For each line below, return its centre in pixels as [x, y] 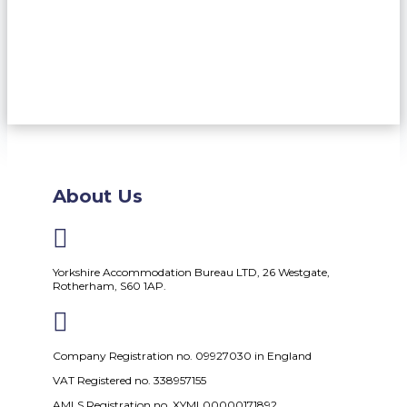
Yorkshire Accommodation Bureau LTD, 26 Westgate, [191, 272]
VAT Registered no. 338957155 [129, 380]
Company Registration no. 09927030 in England [182, 355]
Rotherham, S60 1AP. [111, 285]
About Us [98, 197]
